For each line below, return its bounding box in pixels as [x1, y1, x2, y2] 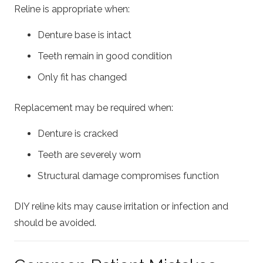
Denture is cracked [38, 128, 118, 140]
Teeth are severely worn [38, 149, 141, 161]
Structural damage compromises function [38, 170, 219, 182]
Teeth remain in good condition [38, 50, 172, 62]
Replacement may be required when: [14, 102, 173, 114]
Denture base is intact [38, 29, 131, 41]
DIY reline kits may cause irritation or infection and [14, 201, 228, 213]
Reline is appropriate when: [14, 4, 130, 15]
